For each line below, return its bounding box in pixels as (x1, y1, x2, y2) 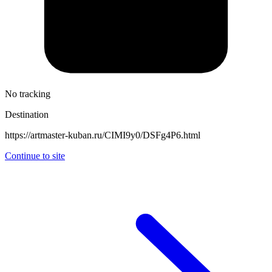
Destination (5, 109, 49, 120)
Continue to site (5, 150, 65, 161)
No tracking (5, 88, 50, 99)
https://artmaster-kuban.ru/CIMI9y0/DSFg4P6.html (5, 129, 200, 140)
